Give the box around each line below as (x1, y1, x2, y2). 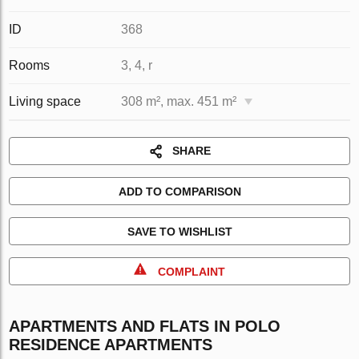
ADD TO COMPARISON (118, 185, 241, 198)
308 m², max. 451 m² (121, 95, 237, 108)
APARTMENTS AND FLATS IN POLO (9, 317, 281, 335)
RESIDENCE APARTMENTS (9, 336, 213, 353)
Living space (9, 95, 82, 108)
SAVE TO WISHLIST (127, 225, 232, 238)
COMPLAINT (158, 265, 225, 278)
